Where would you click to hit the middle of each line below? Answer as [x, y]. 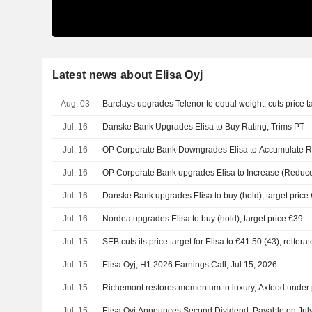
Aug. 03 [75, 103]
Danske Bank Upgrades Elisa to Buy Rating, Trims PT [204, 126]
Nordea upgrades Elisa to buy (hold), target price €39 [203, 218]
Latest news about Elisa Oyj [127, 75]
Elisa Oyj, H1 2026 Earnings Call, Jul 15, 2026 [190, 264]
